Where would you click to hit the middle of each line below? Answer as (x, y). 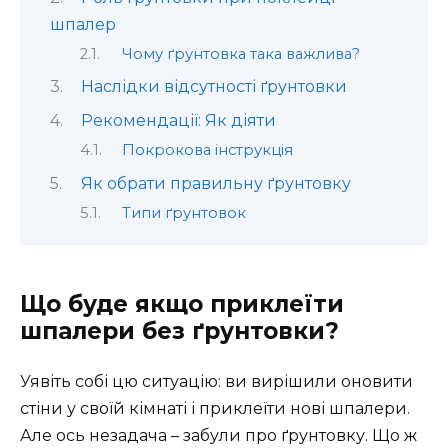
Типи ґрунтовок (183, 212)
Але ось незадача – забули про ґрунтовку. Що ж (218, 436)
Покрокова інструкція (207, 150)
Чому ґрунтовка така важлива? (240, 53)
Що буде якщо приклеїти (182, 304)
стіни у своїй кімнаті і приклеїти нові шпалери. (215, 409)
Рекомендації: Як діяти (178, 120)
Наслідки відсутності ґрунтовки (213, 87)
